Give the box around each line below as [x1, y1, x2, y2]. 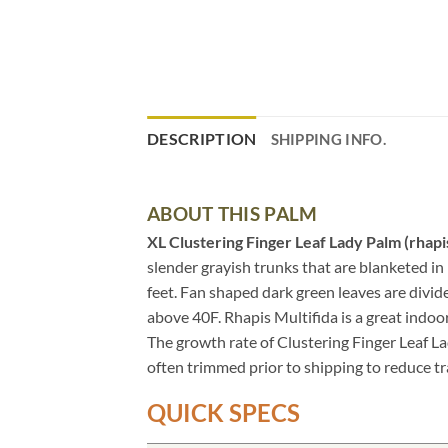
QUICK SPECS [147, 397, 300, 427]
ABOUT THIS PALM [147, 201, 318, 225]
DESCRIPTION [147, 128, 257, 148]
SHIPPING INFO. [270, 129, 386, 148]
